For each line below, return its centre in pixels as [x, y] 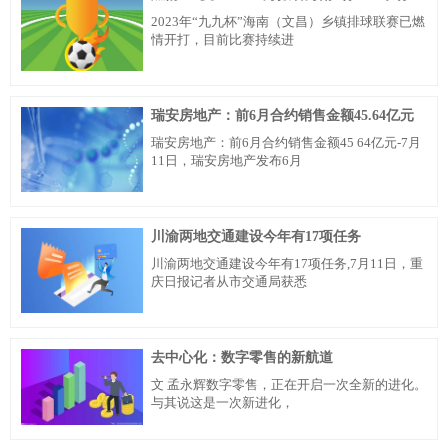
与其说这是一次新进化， [222, 403]
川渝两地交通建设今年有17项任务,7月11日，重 [286, 264]
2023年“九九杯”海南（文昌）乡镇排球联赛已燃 [287, 21]
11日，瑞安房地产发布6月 [226, 160]
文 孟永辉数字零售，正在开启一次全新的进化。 [288, 385]
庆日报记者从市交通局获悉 [228, 282]
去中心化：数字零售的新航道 [241, 358]
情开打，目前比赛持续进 [222, 39]
